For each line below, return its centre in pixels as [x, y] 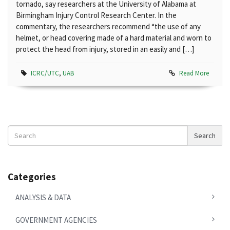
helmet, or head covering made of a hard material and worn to [114, 38]
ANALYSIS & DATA [43, 197]
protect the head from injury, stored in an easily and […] [105, 49]
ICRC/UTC [45, 73]
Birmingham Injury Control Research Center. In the [96, 15]
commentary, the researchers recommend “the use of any [108, 26]
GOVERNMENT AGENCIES [56, 220]
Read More [194, 73]
